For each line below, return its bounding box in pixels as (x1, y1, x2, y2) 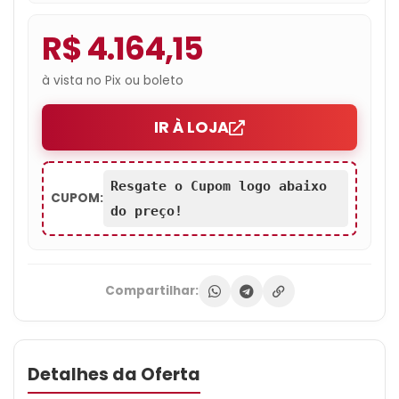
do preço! (110, 203, 191, 220)
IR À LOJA (154, 117, 229, 139)
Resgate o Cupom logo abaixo (110, 178, 327, 195)
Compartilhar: (104, 282, 199, 300)
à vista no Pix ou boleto (42, 72, 183, 90)
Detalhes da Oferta (28, 362, 200, 387)
